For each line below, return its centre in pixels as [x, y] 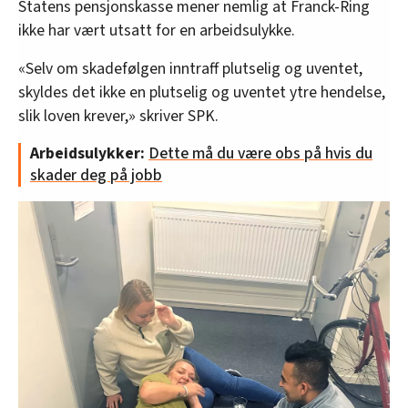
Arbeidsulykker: [89, 153]
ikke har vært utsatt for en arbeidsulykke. [157, 30]
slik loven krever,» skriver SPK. [118, 116]
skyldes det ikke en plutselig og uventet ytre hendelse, [202, 92]
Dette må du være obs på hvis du [260, 153]
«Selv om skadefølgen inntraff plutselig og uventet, [190, 68]
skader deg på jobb [96, 175]
